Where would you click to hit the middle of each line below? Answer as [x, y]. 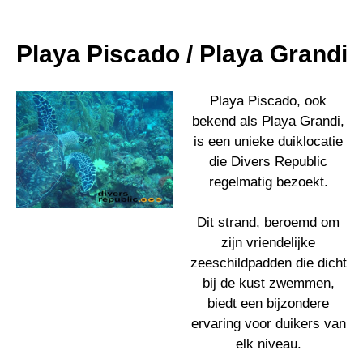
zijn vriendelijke [268, 242]
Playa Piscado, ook [268, 100]
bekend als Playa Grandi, [268, 121]
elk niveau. [268, 344]
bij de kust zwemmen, [268, 283]
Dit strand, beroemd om [268, 222]
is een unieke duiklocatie [268, 141]
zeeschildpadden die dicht [268, 263]
